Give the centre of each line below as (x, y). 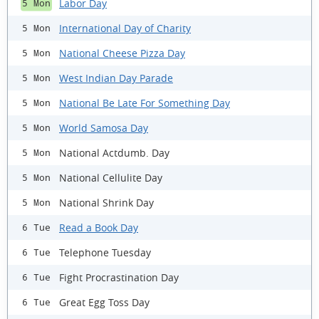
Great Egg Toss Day (104, 302)
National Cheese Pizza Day (122, 53)
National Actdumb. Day (114, 152)
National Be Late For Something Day (145, 103)
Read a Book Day (99, 227)
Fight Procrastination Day (119, 277)
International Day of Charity (125, 28)
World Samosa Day (104, 127)
